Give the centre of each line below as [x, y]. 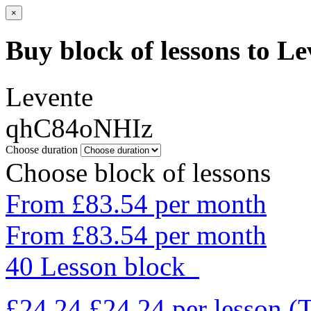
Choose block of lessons [138, 172]
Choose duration [42, 149]
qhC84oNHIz [79, 128]
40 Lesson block [102, 266]
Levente [49, 96]
